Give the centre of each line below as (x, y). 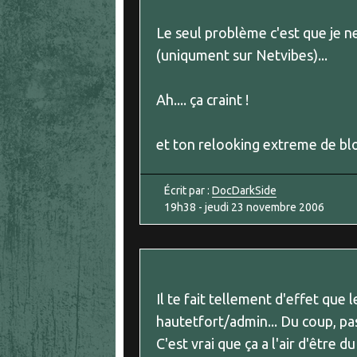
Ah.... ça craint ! (202, 100)
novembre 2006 (285, 208)
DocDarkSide (244, 191)
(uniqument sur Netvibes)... (242, 55)
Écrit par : (188, 191)
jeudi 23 (224, 208)
